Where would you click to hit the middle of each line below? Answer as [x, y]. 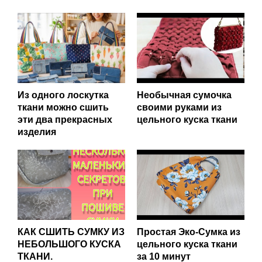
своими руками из [179, 107]
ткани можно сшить [63, 107]
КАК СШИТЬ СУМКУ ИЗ [71, 232]
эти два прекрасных [65, 119]
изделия [37, 132]
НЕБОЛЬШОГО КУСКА [69, 244]
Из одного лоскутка [63, 95]
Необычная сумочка [184, 95]
